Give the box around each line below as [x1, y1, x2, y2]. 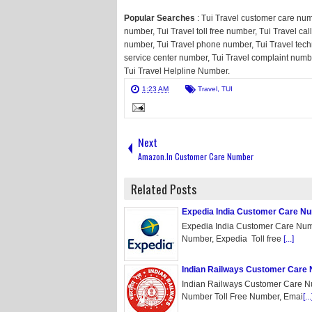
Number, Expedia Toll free [182, 234, 283, 244]
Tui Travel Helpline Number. [124, 66, 230, 76]
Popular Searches [124, 13, 195, 23]
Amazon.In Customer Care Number [138, 150, 253, 162]
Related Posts [131, 180, 196, 198]
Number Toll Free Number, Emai [182, 292, 303, 302]
